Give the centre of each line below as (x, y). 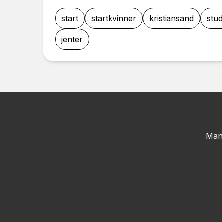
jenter (72, 39)
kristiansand (171, 18)
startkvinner (114, 18)
